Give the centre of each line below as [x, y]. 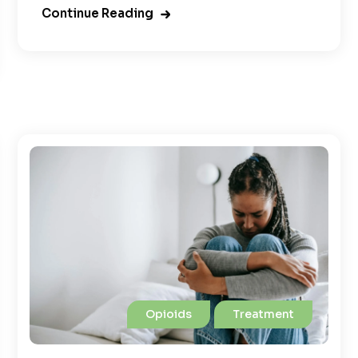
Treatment [263, 314]
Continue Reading [98, 13]
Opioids [168, 314]
